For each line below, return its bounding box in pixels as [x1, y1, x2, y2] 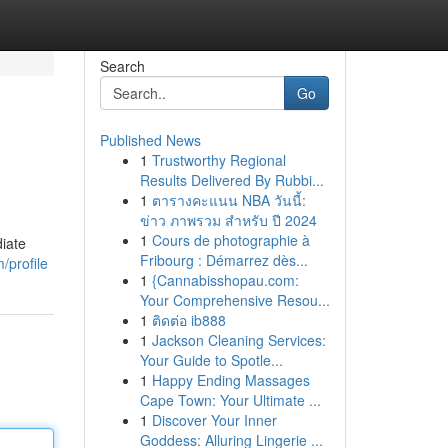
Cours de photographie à [151, 230, 310, 250]
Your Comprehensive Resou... [139, 290, 330, 310]
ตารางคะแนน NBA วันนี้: [151, 190, 306, 210]
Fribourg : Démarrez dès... [139, 250, 308, 270]
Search [99, 56, 145, 76]
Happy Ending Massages [151, 370, 310, 390]
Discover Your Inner [151, 410, 277, 430]
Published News [99, 130, 201, 150]
